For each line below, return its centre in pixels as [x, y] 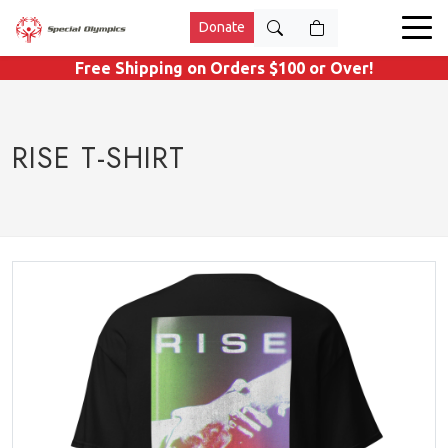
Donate [222, 27]
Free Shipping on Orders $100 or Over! [224, 68]
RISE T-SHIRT [98, 158]
